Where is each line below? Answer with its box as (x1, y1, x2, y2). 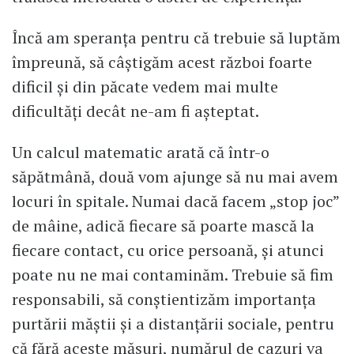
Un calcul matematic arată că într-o (12, 141, 269, 163)
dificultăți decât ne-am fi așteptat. (12, 100, 259, 122)
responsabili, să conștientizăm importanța (12, 288, 316, 310)
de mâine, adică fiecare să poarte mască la (12, 214, 314, 236)
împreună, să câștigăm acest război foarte (12, 51, 312, 73)
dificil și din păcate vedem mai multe (12, 75, 278, 97)
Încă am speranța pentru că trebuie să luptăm (12, 26, 341, 48)
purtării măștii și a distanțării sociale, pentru (12, 312, 334, 334)
